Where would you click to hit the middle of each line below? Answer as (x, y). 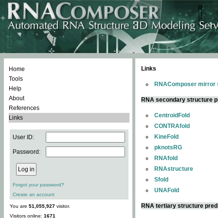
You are (19, 206)
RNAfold (166, 158)
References (24, 108)
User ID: (23, 137)
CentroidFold (172, 115)
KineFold (166, 137)
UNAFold (167, 190)
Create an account (34, 194)
